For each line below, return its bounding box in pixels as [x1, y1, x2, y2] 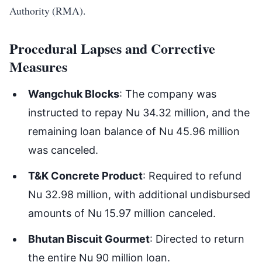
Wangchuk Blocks [28, 88, 119, 100]
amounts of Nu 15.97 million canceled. [28, 207, 216, 219]
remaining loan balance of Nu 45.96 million [28, 125, 240, 137]
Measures [9, 56, 67, 77]
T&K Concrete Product [28, 170, 143, 182]
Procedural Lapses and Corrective [9, 38, 215, 58]
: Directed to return [150, 233, 244, 245]
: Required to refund [143, 170, 242, 182]
